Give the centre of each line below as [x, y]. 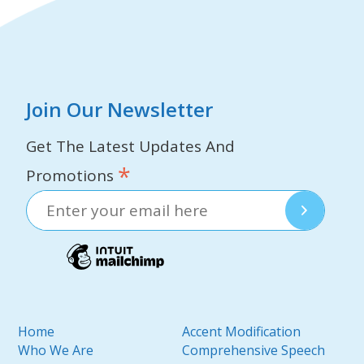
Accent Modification [241, 331]
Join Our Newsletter [120, 110]
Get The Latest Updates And [131, 147]
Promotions [72, 176]
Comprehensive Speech [253, 350]
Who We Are [56, 350]
